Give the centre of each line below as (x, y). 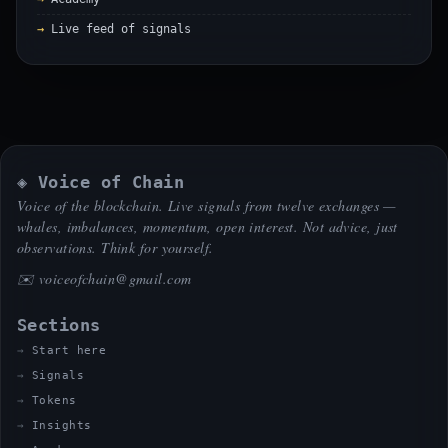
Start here (69, 350)
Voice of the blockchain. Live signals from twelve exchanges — (206, 205)
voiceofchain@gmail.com (115, 278)
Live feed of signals (121, 29)
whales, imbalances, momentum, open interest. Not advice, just (207, 226)
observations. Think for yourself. (115, 247)
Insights (61, 425)
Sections (59, 325)
